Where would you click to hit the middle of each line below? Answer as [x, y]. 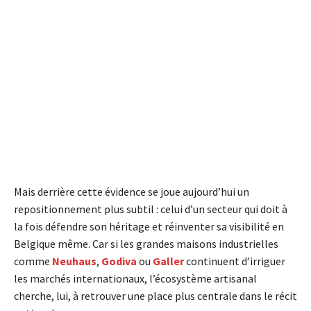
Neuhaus [74, 261]
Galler [168, 261]
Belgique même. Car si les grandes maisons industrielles [146, 243]
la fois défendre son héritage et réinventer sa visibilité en [149, 226]
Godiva [119, 261]
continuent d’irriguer [235, 261]
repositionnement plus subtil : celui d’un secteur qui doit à [151, 209]
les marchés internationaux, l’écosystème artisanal [135, 278]
